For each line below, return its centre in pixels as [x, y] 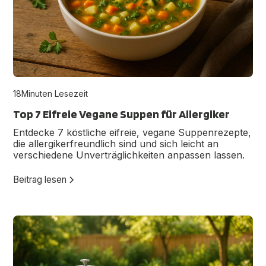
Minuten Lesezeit [55, 93]
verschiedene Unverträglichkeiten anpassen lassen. [129, 155]
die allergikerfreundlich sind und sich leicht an [116, 143]
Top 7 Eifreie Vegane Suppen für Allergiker [122, 114]
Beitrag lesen [40, 180]
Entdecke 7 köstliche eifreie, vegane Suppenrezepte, [132, 132]
